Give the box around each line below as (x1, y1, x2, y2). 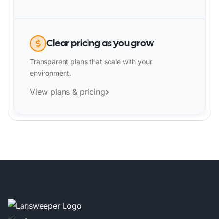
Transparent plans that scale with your (30, 57, 152, 66)
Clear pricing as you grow (46, 37, 154, 49)
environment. (30, 69, 71, 77)
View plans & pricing (30, 87, 105, 97)
